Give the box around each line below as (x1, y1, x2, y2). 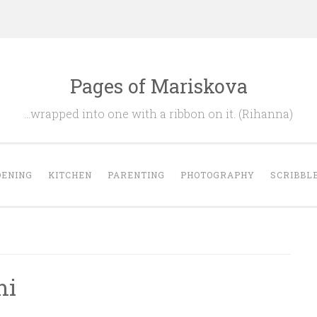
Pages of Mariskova (69, 74, 248, 98)
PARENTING (108, 169, 165, 180)
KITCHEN (48, 169, 92, 180)
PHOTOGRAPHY (180, 169, 255, 180)
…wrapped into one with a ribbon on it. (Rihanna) (24, 106, 293, 121)
